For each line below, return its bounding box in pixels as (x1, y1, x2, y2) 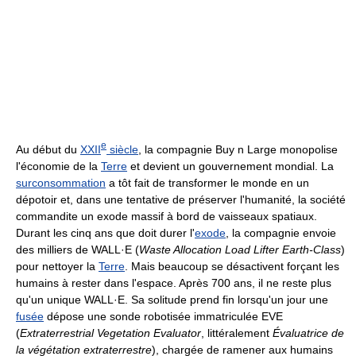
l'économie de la (16, 159, 101, 172)
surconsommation (16, 176, 106, 189)
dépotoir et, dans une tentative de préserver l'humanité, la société (16, 192, 346, 206)
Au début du (16, 142, 80, 156)
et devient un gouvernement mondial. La (127, 159, 334, 172)
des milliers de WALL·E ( (16, 242, 139, 256)
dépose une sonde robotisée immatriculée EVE (44, 309, 283, 323)
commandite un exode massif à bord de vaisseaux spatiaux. (16, 209, 317, 222)
